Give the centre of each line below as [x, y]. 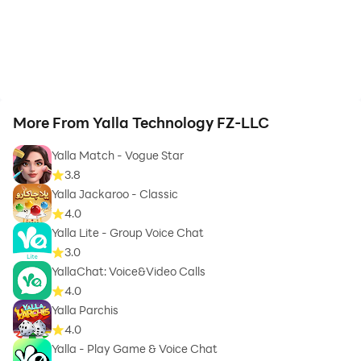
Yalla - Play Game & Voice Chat [135, 349]
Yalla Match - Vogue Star [118, 156]
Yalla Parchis [85, 310]
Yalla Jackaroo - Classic [115, 194]
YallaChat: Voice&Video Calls [129, 272]
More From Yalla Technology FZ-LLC [141, 123]
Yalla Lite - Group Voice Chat [128, 233]
